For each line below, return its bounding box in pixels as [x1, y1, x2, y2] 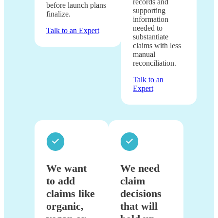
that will [120, 200, 158, 213]
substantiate [133, 33, 168, 41]
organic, [46, 200, 84, 213]
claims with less [133, 41, 181, 50]
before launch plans [46, 1, 106, 10]
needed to [133, 24, 163, 33]
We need [120, 162, 160, 175]
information [133, 15, 168, 24]
